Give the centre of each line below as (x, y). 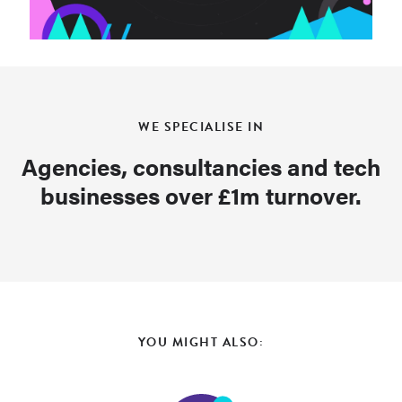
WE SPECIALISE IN (201, 127)
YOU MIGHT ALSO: (201, 342)
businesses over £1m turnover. (201, 195)
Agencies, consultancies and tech (201, 166)
